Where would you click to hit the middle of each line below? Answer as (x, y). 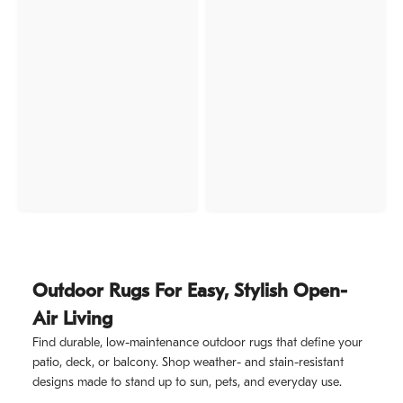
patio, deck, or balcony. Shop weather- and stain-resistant (188, 363)
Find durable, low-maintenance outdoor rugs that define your (197, 343)
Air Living (72, 319)
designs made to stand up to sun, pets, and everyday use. (187, 382)
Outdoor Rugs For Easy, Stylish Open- (190, 291)
